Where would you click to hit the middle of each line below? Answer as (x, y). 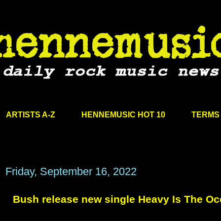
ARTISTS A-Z (30, 114)
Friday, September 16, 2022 (71, 172)
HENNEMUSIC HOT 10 (123, 114)
